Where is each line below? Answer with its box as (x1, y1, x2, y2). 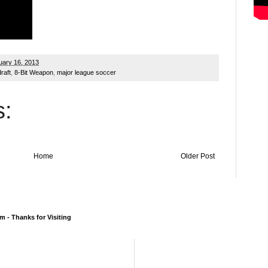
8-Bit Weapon (14, 68, 53, 76)
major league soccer (57, 68, 116, 76)
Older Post (181, 152, 215, 161)
